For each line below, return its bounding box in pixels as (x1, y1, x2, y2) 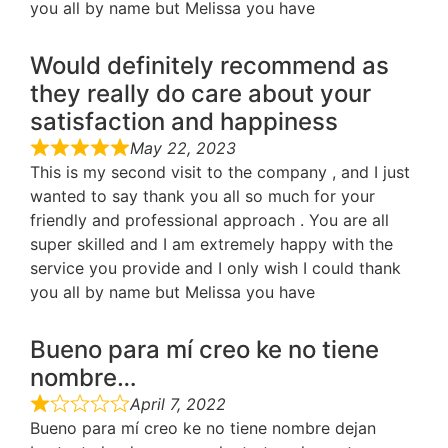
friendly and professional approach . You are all (30, 210, 389, 231)
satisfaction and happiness (30, 107, 338, 137)
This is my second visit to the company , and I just (30, 162, 410, 183)
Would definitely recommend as (30, 51, 389, 81)
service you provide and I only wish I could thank (30, 258, 401, 279)
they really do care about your (30, 79, 371, 109)
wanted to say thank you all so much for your (30, 186, 375, 207)
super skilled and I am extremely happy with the (30, 234, 393, 255)
